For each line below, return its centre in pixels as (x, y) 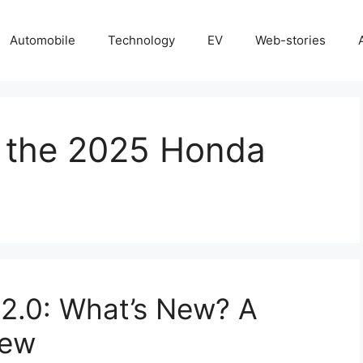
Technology (141, 40)
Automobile (43, 40)
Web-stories (290, 40)
